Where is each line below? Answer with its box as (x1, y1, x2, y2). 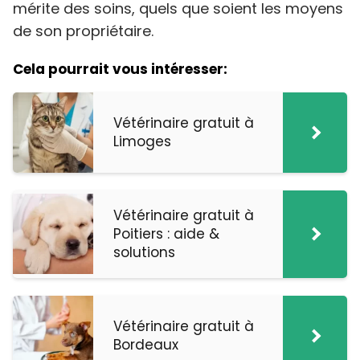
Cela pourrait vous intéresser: (13, 59, 227, 79)
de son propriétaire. (13, 20, 153, 41)
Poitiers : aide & (113, 223, 219, 243)
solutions (113, 242, 175, 262)
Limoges (113, 131, 171, 151)
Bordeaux (113, 334, 178, 354)
